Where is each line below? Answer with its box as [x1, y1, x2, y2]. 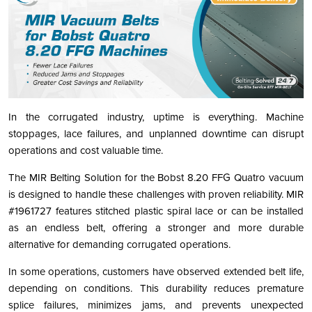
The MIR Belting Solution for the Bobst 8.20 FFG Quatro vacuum [8, 171, 304, 185]
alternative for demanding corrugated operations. [8, 238, 231, 251]
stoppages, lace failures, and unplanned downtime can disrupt [8, 127, 304, 141]
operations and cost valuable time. [8, 144, 163, 157]
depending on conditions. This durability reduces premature [8, 282, 304, 295]
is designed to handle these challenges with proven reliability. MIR [8, 188, 304, 201]
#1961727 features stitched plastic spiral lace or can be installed [8, 205, 304, 218]
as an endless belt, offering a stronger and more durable [8, 221, 304, 235]
